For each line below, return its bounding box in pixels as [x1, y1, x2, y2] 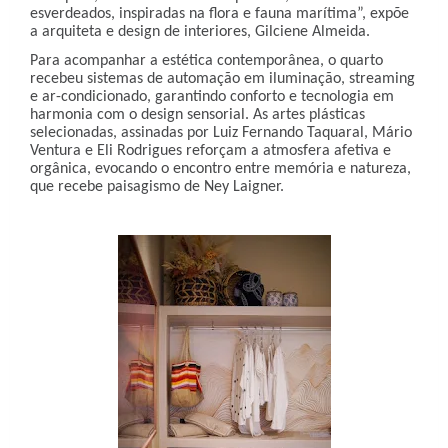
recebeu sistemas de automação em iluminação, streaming [30, 70, 415, 87]
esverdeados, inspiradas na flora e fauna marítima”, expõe [30, 6, 409, 23]
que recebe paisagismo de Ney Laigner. [30, 178, 284, 195]
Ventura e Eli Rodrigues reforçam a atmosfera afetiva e [30, 142, 391, 159]
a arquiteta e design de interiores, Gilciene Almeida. [30, 24, 370, 41]
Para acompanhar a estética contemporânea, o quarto [30, 52, 383, 69]
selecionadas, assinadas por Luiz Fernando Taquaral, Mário [30, 124, 412, 141]
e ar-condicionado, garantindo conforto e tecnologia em [30, 88, 394, 105]
